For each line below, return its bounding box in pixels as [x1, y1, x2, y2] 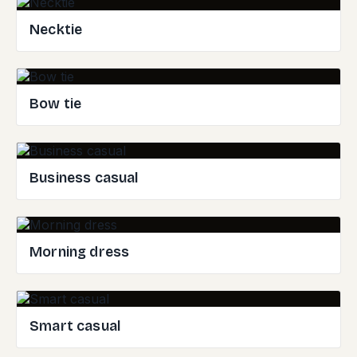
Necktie [29, 22, 83, 38]
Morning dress [29, 244, 130, 261]
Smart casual [29, 318, 121, 335]
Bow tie [29, 96, 82, 112]
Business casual [29, 170, 139, 186]
